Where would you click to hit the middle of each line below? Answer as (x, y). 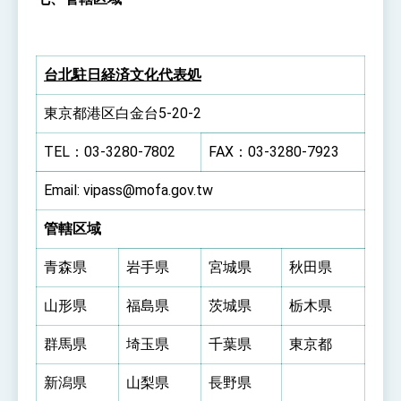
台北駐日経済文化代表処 (123, 74)
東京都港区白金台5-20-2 (123, 113)
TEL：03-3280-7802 (110, 151)
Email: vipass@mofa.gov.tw (128, 190)
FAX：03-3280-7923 (274, 151)
